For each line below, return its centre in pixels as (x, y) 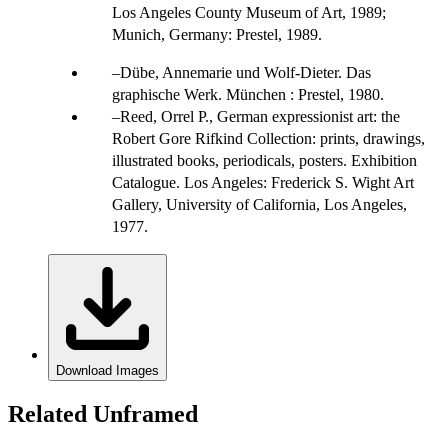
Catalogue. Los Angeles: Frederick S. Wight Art (263, 182)
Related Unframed (103, 413)
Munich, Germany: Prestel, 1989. (217, 34)
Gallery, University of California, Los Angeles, (259, 204)
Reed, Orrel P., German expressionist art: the (260, 116)
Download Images (107, 370)
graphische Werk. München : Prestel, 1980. (248, 94)
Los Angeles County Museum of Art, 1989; (249, 12)
